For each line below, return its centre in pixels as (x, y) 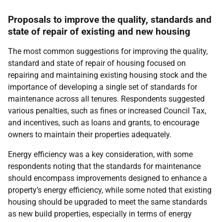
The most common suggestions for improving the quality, (108, 51)
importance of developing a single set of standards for (103, 87)
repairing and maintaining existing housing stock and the (107, 75)
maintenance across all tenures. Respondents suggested (106, 99)
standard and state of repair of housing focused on (97, 63)
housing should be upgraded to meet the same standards (108, 202)
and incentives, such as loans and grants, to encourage (104, 123)
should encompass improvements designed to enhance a (108, 178)
